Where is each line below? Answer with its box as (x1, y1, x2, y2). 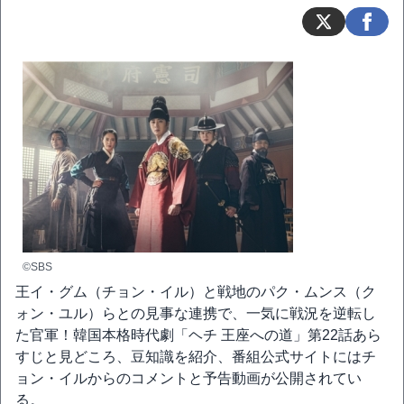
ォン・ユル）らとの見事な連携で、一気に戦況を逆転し (15, 306, 376, 321)
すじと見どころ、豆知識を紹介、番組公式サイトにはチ (15, 349, 376, 364)
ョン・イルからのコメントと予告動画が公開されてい (15, 371, 362, 386)
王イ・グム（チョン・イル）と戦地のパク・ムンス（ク (15, 284, 376, 299)
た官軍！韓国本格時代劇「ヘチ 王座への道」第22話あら (15, 327, 381, 343)
